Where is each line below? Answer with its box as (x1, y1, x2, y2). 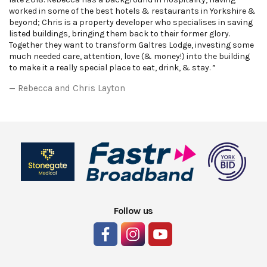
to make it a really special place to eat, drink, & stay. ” (9, 63, 216, 73)
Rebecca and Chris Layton (18, 83, 125, 94)
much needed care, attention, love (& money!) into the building (9, 51, 250, 62)
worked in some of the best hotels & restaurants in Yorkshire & (9, 6, 256, 17)
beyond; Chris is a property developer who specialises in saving (9, 17, 253, 28)
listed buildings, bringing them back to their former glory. (9, 29, 230, 39)
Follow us (113, 204, 154, 216)
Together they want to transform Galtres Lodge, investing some (9, 40, 254, 51)
